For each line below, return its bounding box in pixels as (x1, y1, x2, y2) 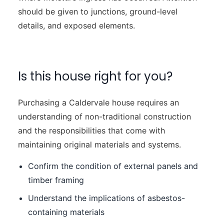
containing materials (27, 206, 104, 217)
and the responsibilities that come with (17, 125, 165, 136)
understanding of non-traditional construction (17, 111, 191, 122)
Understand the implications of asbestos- (27, 192, 185, 203)
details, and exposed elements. (17, 20, 135, 31)
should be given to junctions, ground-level (17, 6, 177, 17)
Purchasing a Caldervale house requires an (17, 97, 179, 108)
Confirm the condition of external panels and (27, 160, 198, 171)
